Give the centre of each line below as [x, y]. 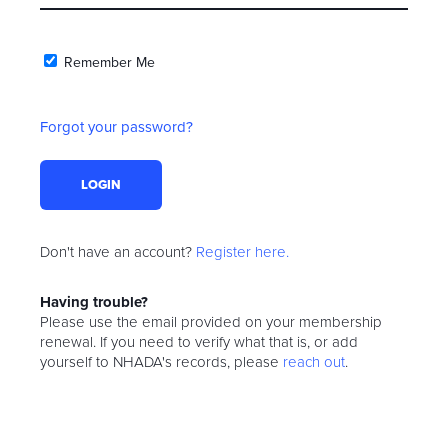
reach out [314, 362]
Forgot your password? [116, 127]
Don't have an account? [118, 252]
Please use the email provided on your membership [211, 322]
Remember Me [109, 62]
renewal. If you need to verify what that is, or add [199, 342]
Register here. [242, 252]
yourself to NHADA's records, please [161, 362]
